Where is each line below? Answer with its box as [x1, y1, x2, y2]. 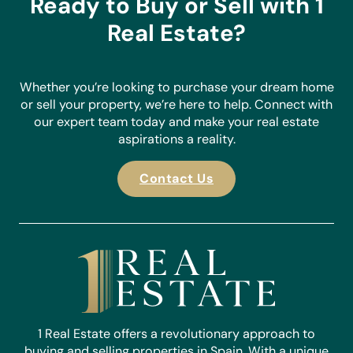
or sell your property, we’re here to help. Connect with [20, 96, 333, 113]
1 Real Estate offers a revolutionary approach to [38, 325, 315, 343]
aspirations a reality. [117, 131, 236, 148]
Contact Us [139, 170, 214, 188]
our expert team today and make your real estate [34, 113, 319, 131]
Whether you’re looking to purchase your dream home [19, 79, 334, 96]
